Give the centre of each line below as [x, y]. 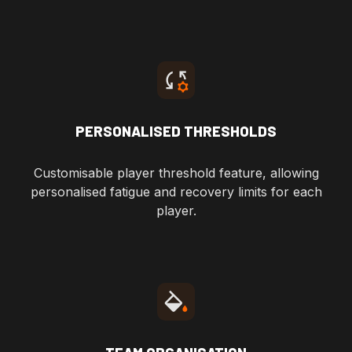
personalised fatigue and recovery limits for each [176, 192]
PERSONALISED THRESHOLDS [176, 132]
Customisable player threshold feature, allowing [176, 173]
